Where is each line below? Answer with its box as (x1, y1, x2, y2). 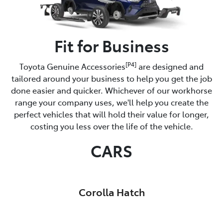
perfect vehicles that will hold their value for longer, (14, 108, 209, 119)
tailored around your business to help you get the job (11, 72, 212, 84)
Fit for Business (54, 34, 169, 56)
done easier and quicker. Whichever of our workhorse (11, 84, 212, 96)
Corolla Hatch (78, 184, 145, 199)
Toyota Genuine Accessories (19, 60, 125, 72)
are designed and (136, 60, 204, 72)
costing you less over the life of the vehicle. (30, 120, 193, 131)
